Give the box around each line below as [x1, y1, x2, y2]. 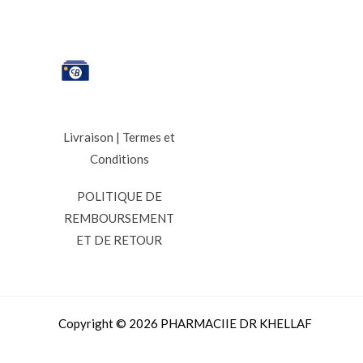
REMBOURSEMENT [64, 211, 174, 225]
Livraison [63, 130, 113, 145]
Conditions [89, 152, 149, 167]
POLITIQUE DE [76, 189, 162, 203]
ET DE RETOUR [76, 233, 162, 247]
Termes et [122, 130, 175, 145]
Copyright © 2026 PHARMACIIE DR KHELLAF [58, 316, 312, 331]
